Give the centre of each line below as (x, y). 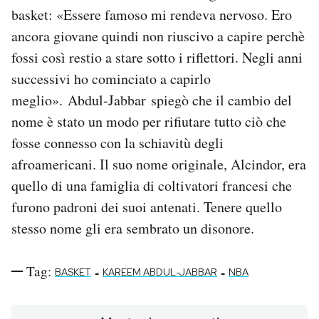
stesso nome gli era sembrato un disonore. (133, 229)
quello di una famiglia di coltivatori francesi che (152, 186)
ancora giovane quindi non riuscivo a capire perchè (158, 36)
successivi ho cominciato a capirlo (111, 79)
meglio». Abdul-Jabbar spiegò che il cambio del (152, 100)
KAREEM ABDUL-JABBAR (160, 272)
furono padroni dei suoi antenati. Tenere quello (147, 207)
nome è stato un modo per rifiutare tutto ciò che (149, 122)
